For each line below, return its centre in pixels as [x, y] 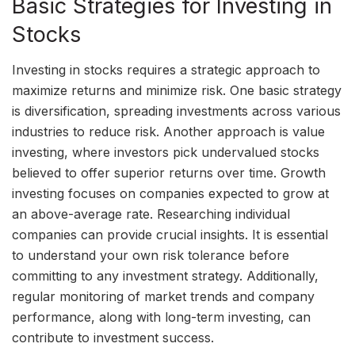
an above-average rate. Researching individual [151, 214]
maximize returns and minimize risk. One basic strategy [177, 91]
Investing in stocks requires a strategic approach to [166, 70]
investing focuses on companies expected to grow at [170, 194]
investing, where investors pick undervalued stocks [166, 153]
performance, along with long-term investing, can [161, 317]
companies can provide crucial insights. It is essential [170, 235]
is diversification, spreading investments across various [176, 111]
